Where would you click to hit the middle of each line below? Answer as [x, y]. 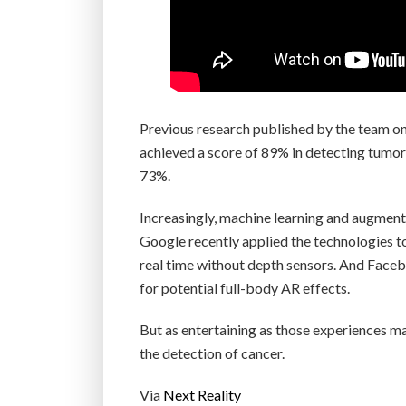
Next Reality [202, 395]
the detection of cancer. [212, 353]
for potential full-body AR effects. [245, 288]
